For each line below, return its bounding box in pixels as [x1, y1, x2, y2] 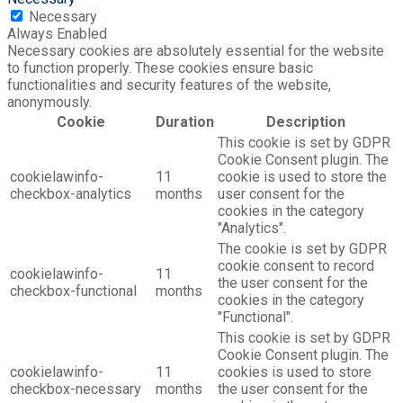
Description [265, 112, 345, 130]
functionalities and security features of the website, [7, 76, 331, 94]
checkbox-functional [10, 282, 137, 300]
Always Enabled [7, 24, 107, 42]
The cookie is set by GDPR [218, 239, 387, 257]
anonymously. [7, 93, 92, 111]
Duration [156, 112, 214, 130]
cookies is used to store [218, 363, 372, 381]
